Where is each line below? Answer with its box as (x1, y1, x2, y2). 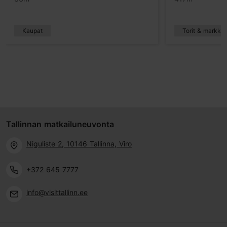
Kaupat (22, 27, 43, 35)
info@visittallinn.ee (26, 187, 88, 197)
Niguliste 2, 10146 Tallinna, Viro (26, 139, 132, 148)
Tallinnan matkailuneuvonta (6, 119, 114, 130)
